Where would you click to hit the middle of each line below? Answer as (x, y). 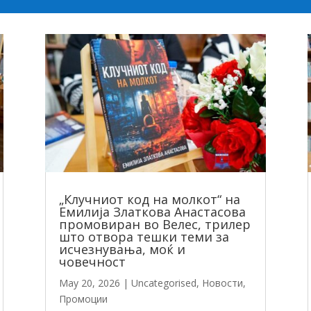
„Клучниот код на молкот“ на (149, 200)
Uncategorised (163, 283)
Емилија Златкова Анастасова (152, 212)
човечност (92, 262)
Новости (222, 283)
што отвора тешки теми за (144, 237)
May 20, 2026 (89, 283)
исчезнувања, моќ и (122, 250)
